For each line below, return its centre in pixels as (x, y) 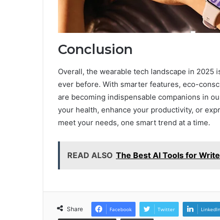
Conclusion (95, 50)
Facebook (121, 209)
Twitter (166, 209)
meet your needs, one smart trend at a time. (134, 122)
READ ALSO (90, 155)
